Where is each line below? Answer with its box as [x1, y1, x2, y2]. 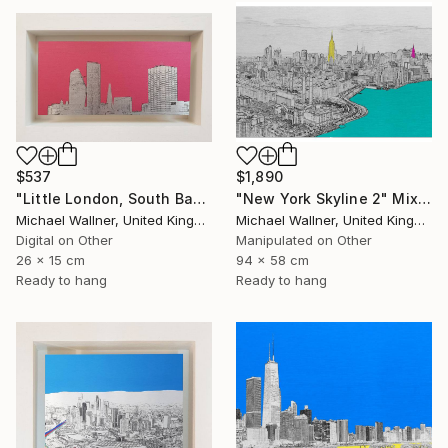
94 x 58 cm [236, 251, 309, 268]
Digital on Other [16, 231, 113, 248]
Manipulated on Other [236, 231, 372, 248]
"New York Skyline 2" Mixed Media [417, 189, 431, 207]
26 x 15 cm [16, 251, 85, 268]
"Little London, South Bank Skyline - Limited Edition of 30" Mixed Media [192, 189, 206, 207]
